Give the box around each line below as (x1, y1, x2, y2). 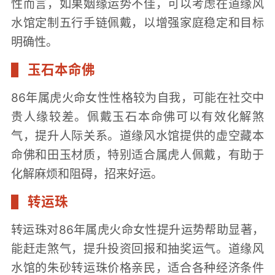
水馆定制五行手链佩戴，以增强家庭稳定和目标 (10, 15, 265, 31)
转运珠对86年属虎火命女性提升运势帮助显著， (10, 222, 265, 237)
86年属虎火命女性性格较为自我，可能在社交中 (10, 90, 265, 105)
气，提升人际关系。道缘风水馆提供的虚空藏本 (10, 128, 265, 143)
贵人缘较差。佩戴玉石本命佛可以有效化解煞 (10, 109, 265, 124)
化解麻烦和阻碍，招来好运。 (10, 166, 163, 181)
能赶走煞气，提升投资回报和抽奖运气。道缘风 (10, 241, 265, 256)
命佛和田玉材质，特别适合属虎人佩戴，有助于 (10, 147, 265, 162)
